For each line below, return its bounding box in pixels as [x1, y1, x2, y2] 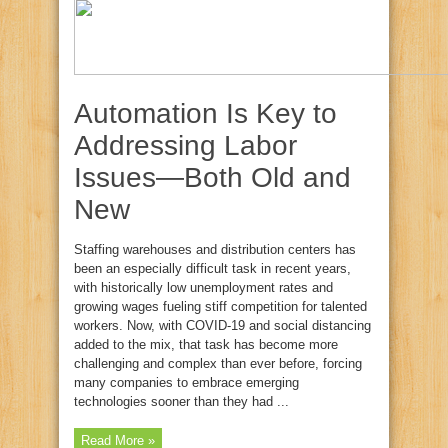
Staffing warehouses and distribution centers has [74, 242, 356, 257]
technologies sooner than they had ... [74, 394, 289, 409]
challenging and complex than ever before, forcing [74, 356, 362, 371]
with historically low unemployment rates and [74, 280, 333, 295]
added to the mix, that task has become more [74, 337, 338, 352]
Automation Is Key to [74, 98, 337, 129]
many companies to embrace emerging [74, 375, 299, 390]
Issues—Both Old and [74, 162, 351, 193]
